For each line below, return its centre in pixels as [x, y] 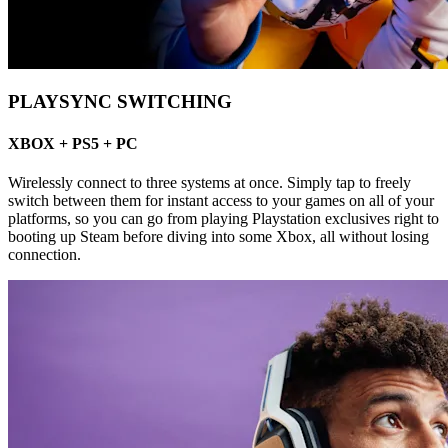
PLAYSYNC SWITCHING [120, 102]
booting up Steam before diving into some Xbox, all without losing [218, 237]
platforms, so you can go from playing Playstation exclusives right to [223, 219]
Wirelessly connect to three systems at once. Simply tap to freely [209, 183]
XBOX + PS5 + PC [73, 143]
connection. [44, 255]
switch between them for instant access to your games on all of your [221, 201]
